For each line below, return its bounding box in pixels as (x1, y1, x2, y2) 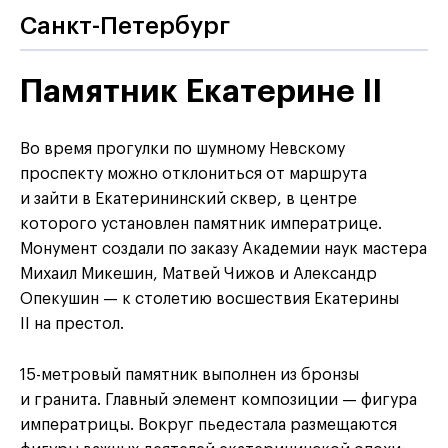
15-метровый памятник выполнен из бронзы (20, 367, 359, 384)
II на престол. (20, 316, 124, 333)
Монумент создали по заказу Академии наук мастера (20, 241, 427, 258)
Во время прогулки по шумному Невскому (20, 141, 345, 158)
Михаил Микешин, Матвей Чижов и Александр (20, 266, 377, 283)
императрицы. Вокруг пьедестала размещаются (20, 417, 397, 434)
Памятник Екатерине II (20, 76, 382, 109)
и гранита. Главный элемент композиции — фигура (20, 392, 417, 409)
